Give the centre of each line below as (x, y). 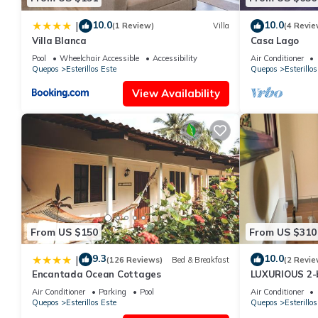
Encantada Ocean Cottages (97, 274)
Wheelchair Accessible (99, 58)
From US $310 (283, 232)
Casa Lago (275, 40)
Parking (113, 292)
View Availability (176, 93)
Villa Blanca (59, 40)
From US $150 (64, 232)
